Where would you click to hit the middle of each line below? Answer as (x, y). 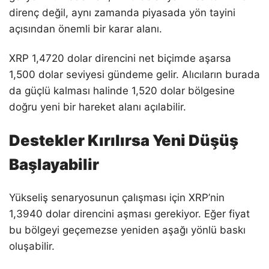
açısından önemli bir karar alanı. (86, 29)
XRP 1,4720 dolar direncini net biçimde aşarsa (120, 59)
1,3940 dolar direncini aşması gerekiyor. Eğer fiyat (129, 213)
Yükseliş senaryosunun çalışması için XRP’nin (117, 197)
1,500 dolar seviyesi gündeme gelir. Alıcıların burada (134, 75)
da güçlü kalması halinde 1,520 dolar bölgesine (122, 91)
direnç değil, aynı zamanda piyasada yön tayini (122, 13)
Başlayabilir (54, 165)
